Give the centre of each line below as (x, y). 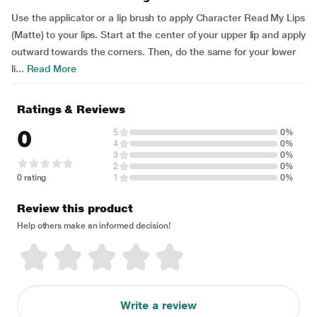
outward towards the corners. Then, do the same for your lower (154, 51)
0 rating (32, 177)
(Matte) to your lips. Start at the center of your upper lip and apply (158, 34)
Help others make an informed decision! (94, 225)
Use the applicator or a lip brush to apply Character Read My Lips (158, 17)
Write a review (158, 305)
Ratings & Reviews (71, 109)
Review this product (75, 208)
